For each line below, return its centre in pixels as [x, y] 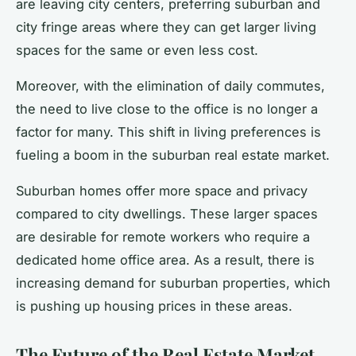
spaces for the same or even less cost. [137, 50]
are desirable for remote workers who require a [163, 236]
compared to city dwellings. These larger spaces [167, 213]
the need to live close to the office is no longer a [167, 108]
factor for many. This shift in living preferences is [168, 132]
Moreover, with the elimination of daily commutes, [170, 85]
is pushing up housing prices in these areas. [154, 306]
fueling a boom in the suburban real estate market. [173, 155]
